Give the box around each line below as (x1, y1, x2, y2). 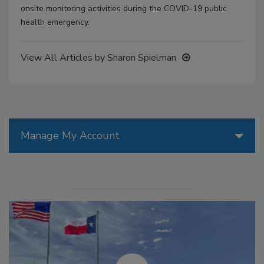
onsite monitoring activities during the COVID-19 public (21, 3, 227, 15)
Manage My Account (21, 128, 120, 143)
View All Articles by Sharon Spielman (21, 51, 176, 65)
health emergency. (21, 16, 90, 28)
